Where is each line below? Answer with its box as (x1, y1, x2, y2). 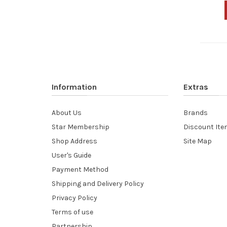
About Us (52, 108, 82, 117)
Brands (183, 108, 208, 117)
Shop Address (52, 136, 97, 145)
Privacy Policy (52, 193, 97, 202)
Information (52, 82, 97, 92)
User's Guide (52, 150, 91, 160)
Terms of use (52, 207, 93, 216)
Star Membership (52, 122, 109, 131)
